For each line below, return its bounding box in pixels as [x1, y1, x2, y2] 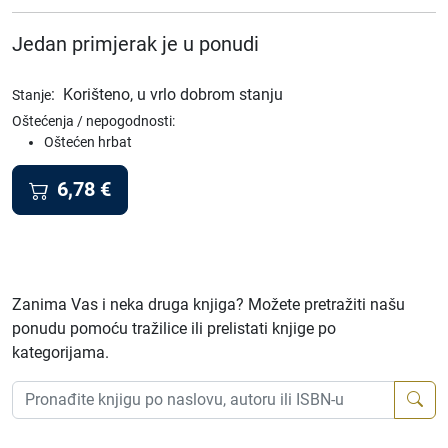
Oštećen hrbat [44, 134, 132, 150]
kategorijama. [12, 342, 109, 362]
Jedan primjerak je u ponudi [12, 32, 259, 56]
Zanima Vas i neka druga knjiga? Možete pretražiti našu [12, 294, 405, 314]
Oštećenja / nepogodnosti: [12, 113, 175, 129]
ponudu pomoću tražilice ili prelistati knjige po [12, 318, 336, 338]
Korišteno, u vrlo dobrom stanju [63, 85, 283, 104]
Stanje [12, 87, 51, 103]
